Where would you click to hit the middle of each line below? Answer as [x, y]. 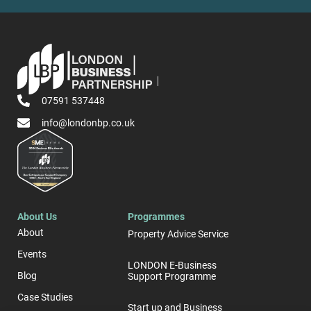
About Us [37, 217]
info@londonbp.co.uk [88, 123]
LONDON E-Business [173, 265]
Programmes [157, 217]
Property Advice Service [178, 234]
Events [32, 254]
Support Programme [172, 276]
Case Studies [45, 297]
